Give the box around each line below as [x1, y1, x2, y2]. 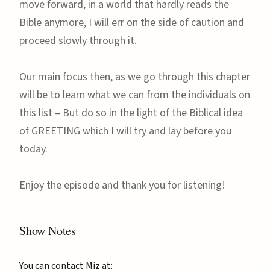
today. [19, 141, 48, 157]
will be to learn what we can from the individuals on [19, 87, 250, 102]
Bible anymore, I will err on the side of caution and [19, 14, 244, 30]
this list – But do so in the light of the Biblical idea [19, 105, 243, 121]
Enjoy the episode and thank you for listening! [19, 177, 225, 193]
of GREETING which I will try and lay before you [19, 123, 231, 139]
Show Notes [19, 222, 76, 239]
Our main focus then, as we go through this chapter [19, 69, 250, 84]
